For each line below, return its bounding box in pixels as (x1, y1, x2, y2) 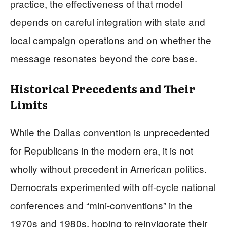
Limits (10, 96, 48, 113)
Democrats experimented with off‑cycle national (10, 179, 216, 194)
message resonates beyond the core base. (10, 51, 197, 65)
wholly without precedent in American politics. (10, 161, 207, 175)
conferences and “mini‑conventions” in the (10, 198, 193, 212)
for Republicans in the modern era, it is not (10, 143, 193, 157)
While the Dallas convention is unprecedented (10, 125, 210, 139)
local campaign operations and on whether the (10, 32, 211, 47)
